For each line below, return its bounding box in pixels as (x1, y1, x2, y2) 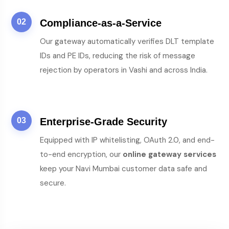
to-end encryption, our (40, 149, 123, 159)
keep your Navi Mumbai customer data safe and (40, 164, 207, 174)
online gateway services (123, 149, 216, 159)
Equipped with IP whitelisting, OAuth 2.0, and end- (40, 135, 215, 145)
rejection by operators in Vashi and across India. (40, 65, 208, 75)
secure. (40, 178, 66, 188)
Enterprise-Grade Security (40, 116, 167, 127)
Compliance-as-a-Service (40, 17, 162, 29)
